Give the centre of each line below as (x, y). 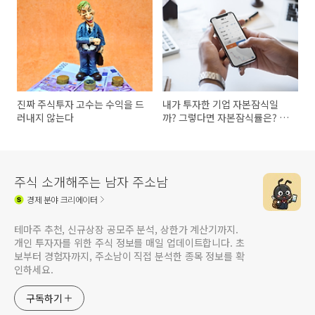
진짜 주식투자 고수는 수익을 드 (81, 104)
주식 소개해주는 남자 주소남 (91, 182)
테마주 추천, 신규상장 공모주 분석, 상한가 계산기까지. (126, 230)
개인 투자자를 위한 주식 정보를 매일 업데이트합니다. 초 (129, 243)
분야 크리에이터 (70, 199)
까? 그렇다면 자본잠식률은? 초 (226, 117)
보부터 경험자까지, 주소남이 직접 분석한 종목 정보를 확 (129, 256)
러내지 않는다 (45, 117)
